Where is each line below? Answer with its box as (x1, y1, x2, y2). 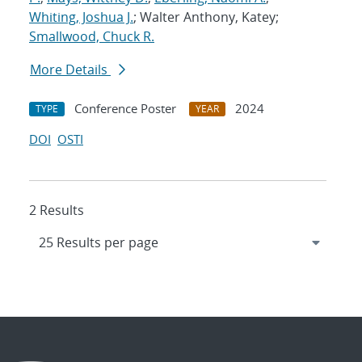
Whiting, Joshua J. (29, 8, 133, 27)
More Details (30, 61, 111, 79)
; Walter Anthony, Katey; (133, 8, 279, 27)
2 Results (29, 201, 84, 220)
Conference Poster (74, 100, 176, 117)
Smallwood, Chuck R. (29, 27, 154, 46)
